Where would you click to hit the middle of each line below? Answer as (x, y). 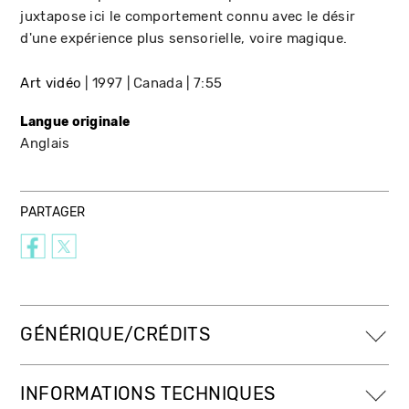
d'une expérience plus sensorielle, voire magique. (184, 38)
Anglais (45, 143)
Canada (158, 83)
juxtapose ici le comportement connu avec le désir (188, 16)
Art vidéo (51, 83)
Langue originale (75, 121)
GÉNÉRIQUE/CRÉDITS (115, 334)
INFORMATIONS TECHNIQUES (148, 393)
